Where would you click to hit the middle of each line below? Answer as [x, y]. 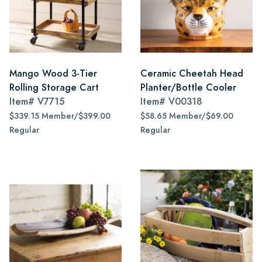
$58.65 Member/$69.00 [187, 116]
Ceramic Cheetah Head [192, 73]
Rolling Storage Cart [54, 87]
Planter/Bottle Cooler [188, 87]
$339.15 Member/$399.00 [60, 116]
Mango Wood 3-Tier [53, 73]
